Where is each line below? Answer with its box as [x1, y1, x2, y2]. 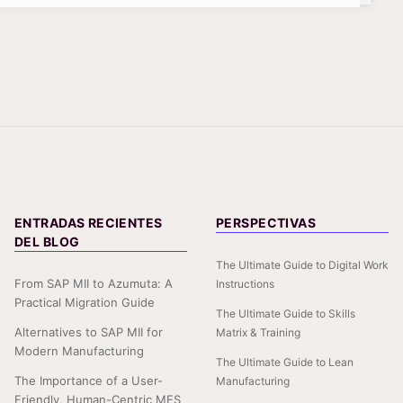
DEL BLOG [14, 234, 80, 250]
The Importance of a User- [14, 373, 163, 389]
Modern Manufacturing [14, 344, 144, 359]
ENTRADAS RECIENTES [14, 215, 163, 231]
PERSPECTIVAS [216, 215, 317, 231]
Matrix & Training [216, 326, 300, 340]
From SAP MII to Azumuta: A [14, 276, 173, 291]
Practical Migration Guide [14, 295, 155, 310]
